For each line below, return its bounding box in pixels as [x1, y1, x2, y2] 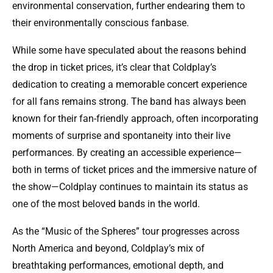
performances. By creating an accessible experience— [12, 147, 242, 159]
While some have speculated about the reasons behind [12, 44, 246, 57]
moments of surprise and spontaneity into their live [12, 130, 230, 142]
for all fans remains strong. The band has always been [12, 96, 246, 108]
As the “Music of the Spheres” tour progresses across [12, 225, 239, 238]
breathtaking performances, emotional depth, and [12, 260, 224, 272]
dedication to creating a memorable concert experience [12, 79, 247, 91]
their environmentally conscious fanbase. [12, 17, 189, 29]
